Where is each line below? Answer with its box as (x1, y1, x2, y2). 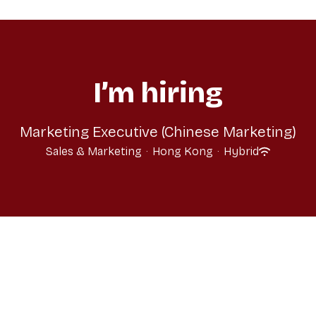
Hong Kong (152, 145, 213, 158)
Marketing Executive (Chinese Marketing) (20, 123, 296, 141)
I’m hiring (93, 76, 223, 110)
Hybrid (224, 145, 259, 158)
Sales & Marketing (46, 145, 142, 158)
